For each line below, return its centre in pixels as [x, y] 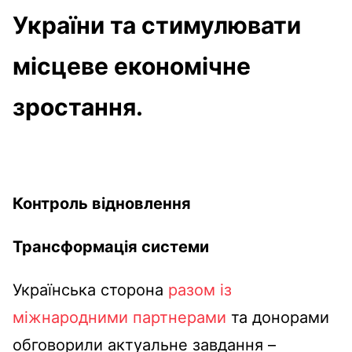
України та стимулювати [157, 25]
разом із [200, 290]
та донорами [278, 317]
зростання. [78, 106]
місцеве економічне [132, 66]
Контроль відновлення [102, 203]
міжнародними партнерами [119, 317]
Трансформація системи [111, 246]
